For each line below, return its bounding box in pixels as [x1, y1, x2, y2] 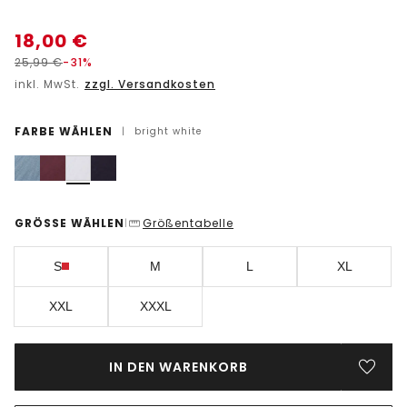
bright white [134, 124, 202, 138]
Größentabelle [143, 214, 233, 231]
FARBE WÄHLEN [15, 123, 113, 139]
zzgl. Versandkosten [84, 75, 215, 92]
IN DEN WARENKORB [108, 357, 248, 376]
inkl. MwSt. [15, 75, 84, 92]
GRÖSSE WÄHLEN [15, 214, 124, 231]
